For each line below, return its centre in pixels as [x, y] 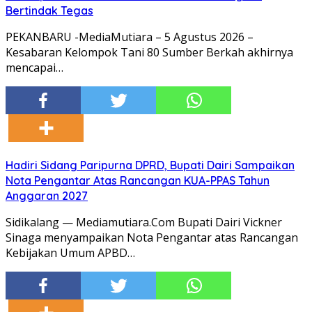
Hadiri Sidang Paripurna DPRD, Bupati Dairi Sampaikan [150, 165]
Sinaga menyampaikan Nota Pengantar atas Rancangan [152, 238]
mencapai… [34, 68]
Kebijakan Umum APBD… [70, 253]
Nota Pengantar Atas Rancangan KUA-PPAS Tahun [138, 181]
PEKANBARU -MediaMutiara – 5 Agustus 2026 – [130, 37]
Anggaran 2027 [47, 196]
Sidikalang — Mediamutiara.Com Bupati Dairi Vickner [144, 223]
